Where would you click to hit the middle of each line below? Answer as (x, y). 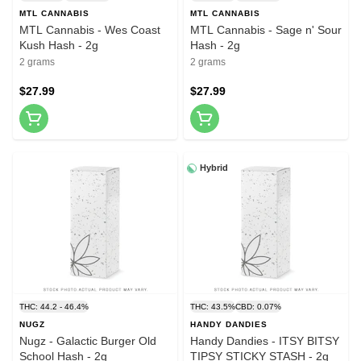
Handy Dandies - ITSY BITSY (265, 341)
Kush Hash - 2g (59, 46)
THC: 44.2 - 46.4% (54, 307)
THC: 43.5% (213, 307)
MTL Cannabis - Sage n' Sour (266, 30)
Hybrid (214, 168)
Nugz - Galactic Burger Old (88, 341)
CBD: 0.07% (258, 307)
